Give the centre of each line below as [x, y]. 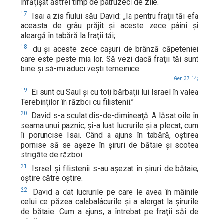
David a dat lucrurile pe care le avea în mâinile [114, 192]
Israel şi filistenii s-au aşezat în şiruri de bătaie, [114, 169]
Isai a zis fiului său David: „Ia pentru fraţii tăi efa [114, 16]
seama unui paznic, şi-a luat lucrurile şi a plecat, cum [109, 126]
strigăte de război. [52, 155]
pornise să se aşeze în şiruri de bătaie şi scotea [109, 145]
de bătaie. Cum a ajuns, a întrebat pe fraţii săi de [109, 212]
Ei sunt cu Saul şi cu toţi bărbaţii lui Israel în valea [114, 92]
